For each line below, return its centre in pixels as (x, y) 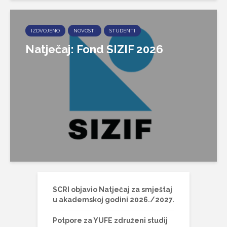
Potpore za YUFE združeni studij (110, 220)
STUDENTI (122, 30)
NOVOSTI (85, 30)
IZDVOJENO (45, 30)
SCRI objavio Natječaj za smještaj (112, 189)
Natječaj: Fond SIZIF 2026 (94, 49)
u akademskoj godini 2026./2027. (113, 199)
